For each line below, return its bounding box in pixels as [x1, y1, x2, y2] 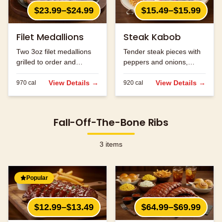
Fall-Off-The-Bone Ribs [54, 115, 168, 130]
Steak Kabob [123, 31, 181, 44]
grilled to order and [16, 58, 76, 66]
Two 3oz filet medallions [16, 48, 91, 56]
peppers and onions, [123, 58, 188, 66]
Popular [26, 174, 48, 182]
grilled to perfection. [123, 68, 185, 77]
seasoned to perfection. [16, 68, 90, 77]
